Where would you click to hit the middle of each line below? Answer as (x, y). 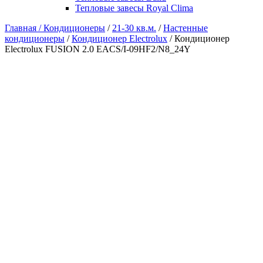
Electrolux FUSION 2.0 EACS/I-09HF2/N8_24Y (98, 49)
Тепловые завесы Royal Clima (134, 8)
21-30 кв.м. (134, 28)
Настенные (186, 28)
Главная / (24, 28)
